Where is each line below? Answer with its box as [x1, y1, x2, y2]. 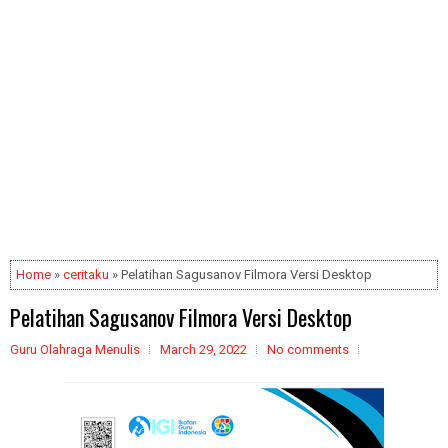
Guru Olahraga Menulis [10, 342, 140, 357]
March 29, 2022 [160, 342, 247, 357]
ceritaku [63, 267, 109, 282]
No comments [267, 342, 349, 357]
